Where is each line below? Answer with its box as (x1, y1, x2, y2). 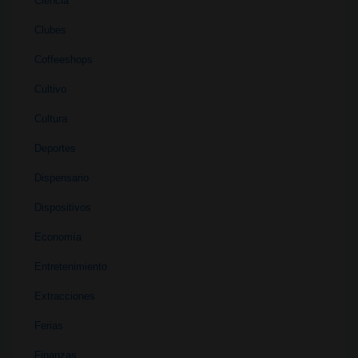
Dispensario (34, 171, 89, 184)
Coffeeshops (34, 53, 93, 66)
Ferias (34, 319, 63, 332)
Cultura (34, 112, 67, 125)
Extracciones (34, 289, 95, 302)
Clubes (34, 23, 66, 36)
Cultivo (34, 82, 66, 95)
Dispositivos (34, 201, 91, 213)
